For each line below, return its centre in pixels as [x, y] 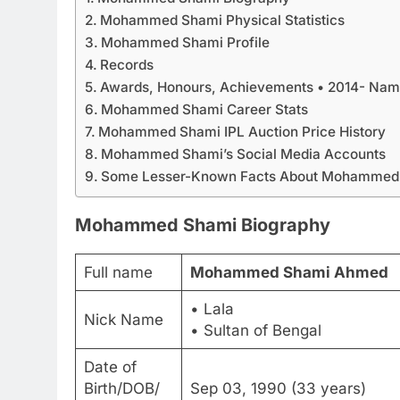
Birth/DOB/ [121, 389]
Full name [118, 273]
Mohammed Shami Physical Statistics [223, 20]
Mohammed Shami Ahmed [289, 273]
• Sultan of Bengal [255, 331]
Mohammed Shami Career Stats [205, 109]
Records [127, 64]
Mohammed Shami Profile [186, 42]
